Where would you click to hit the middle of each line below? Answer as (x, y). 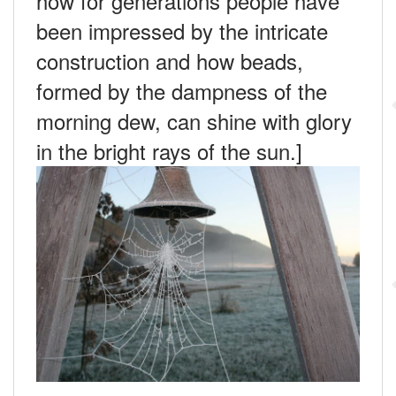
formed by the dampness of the (182, 91)
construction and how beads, (170, 61)
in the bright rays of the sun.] (169, 151)
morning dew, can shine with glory (194, 121)
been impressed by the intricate (182, 31)
